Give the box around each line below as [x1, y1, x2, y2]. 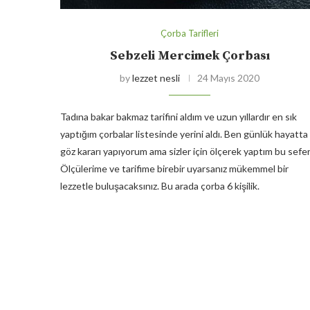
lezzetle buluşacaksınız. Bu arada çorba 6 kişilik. [60, 180, 259, 192]
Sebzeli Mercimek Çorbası [109, 48, 270, 64]
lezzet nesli [132, 72, 181, 84]
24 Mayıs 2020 [197, 72, 260, 84]
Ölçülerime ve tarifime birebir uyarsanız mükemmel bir [60, 163, 289, 175]
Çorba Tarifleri [161, 28, 219, 39]
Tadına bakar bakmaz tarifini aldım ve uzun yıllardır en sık [60, 111, 297, 123]
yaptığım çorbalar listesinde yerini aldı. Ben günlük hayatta [60, 128, 308, 140]
